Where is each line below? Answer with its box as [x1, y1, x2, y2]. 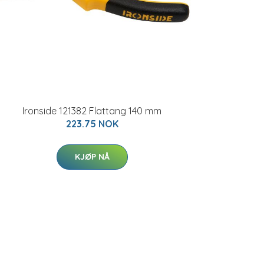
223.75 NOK [65, 118, 118, 130]
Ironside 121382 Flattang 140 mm [22, 105, 161, 117]
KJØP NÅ [74, 151, 110, 162]
